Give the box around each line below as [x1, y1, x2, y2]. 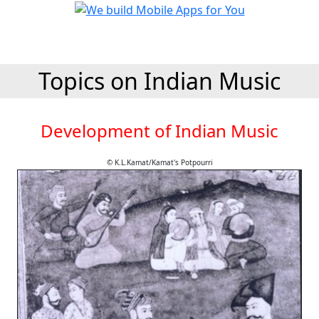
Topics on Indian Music [38, 66, 281, 96]
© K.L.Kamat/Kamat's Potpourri [106, 157, 213, 167]
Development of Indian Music [41, 119, 278, 142]
